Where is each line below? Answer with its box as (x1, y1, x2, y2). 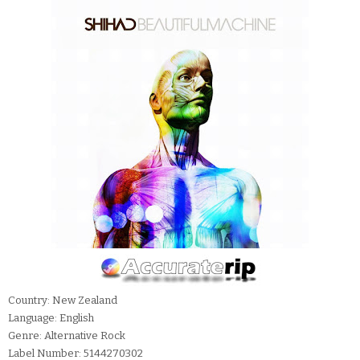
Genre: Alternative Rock (8, 329, 125, 342)
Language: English (8, 312, 94, 325)
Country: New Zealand (8, 294, 117, 307)
